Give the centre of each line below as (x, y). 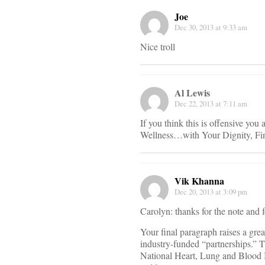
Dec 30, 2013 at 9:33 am (211, 28)
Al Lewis (192, 93)
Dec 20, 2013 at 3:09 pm (211, 192)
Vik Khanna (199, 181)
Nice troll (158, 47)
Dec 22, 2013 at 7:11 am (211, 104)
